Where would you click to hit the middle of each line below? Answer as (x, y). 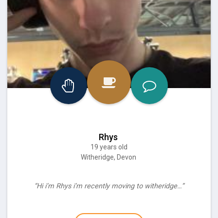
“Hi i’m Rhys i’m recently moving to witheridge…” (109, 186)
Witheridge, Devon (109, 157)
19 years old (109, 147)
